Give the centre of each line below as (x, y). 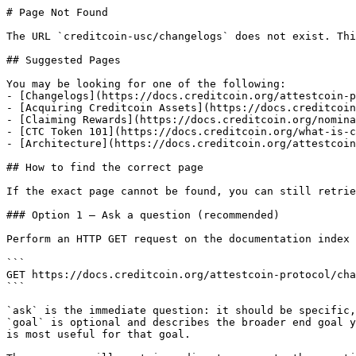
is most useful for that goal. (99, 334)
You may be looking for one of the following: (146, 84)
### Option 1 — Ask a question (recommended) (143, 215)
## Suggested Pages (64, 60)
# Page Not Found (57, 12)
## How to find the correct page (105, 167)
